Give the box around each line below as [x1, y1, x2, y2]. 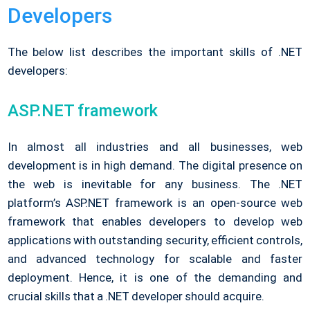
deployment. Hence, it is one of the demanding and [7, 270, 303, 284]
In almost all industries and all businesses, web [7, 139, 303, 154]
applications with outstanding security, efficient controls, [7, 232, 303, 247]
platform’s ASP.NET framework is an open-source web [7, 195, 303, 210]
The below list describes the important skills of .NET [7, 44, 303, 59]
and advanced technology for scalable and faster [7, 251, 303, 266]
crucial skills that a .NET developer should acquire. [7, 289, 264, 303]
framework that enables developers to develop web [7, 214, 303, 228]
